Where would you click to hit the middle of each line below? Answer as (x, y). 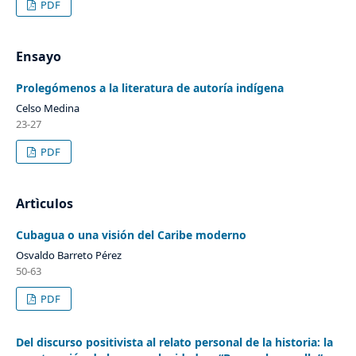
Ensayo (38, 56)
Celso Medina (47, 108)
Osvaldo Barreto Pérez (68, 255)
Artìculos (44, 203)
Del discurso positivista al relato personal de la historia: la (174, 342)
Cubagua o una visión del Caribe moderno (131, 234)
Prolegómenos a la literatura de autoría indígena (149, 88)
